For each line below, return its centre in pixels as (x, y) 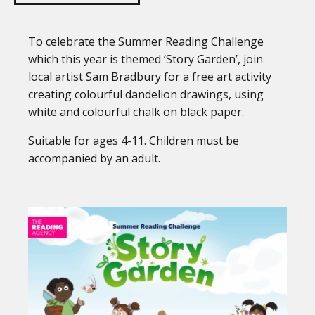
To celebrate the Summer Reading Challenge (146, 42)
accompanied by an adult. (94, 159)
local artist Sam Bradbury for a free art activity (150, 77)
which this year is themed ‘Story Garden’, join (146, 59)
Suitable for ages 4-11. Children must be (134, 141)
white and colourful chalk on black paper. (136, 112)
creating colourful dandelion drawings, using (146, 95)
